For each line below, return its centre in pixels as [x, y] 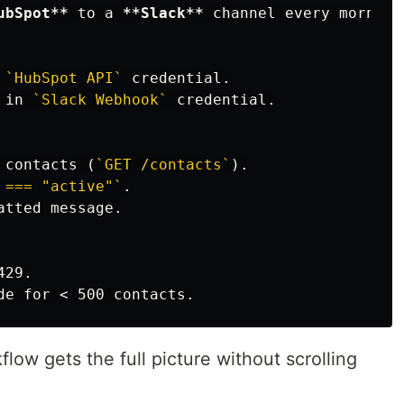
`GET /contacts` [163, 165]
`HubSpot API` [64, 78]
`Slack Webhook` [100, 100]
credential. [222, 100]
